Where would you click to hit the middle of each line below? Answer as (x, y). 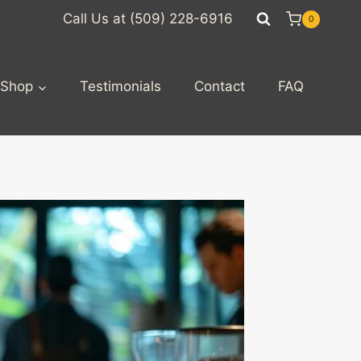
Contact (219, 87)
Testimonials (121, 87)
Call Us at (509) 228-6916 (147, 19)
